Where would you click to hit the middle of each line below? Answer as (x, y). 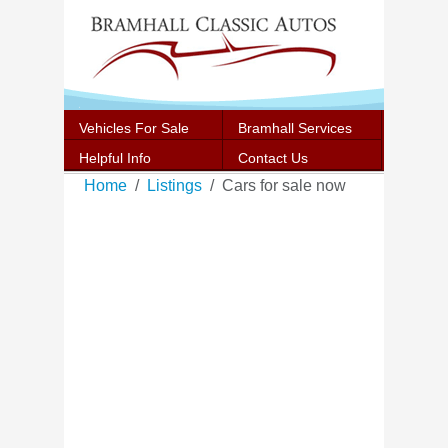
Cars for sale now (284, 185)
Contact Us (273, 158)
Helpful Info (115, 158)
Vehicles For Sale (134, 128)
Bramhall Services (295, 128)
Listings (174, 185)
